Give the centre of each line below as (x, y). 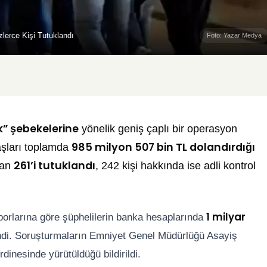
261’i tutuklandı (55, 166)
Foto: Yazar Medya (234, 35)
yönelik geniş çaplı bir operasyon (158, 129)
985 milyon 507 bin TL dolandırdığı (163, 148)
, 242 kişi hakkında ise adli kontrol (176, 166)
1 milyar (226, 217)
